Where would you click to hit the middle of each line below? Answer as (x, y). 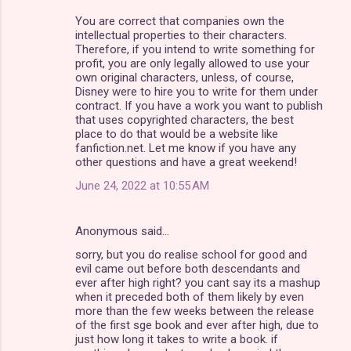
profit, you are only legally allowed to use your (192, 63)
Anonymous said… (122, 231)
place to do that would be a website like (177, 134)
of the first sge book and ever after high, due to (197, 325)
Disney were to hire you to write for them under (197, 91)
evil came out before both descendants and (188, 268)
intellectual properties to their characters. (181, 35)
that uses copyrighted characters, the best (185, 119)
